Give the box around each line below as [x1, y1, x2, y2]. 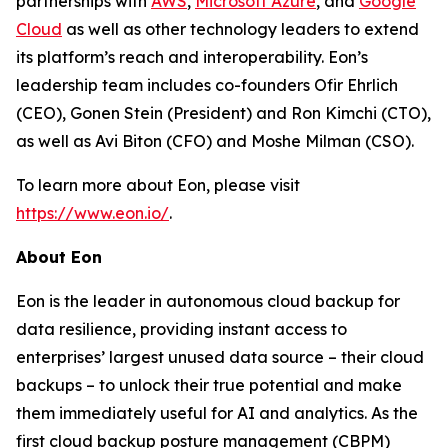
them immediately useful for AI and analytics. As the [16, 403, 418, 423]
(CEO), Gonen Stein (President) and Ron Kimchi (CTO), [16, 103, 431, 123]
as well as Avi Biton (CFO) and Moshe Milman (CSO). [16, 131, 414, 151]
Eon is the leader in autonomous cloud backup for [16, 291, 400, 311]
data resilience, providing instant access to [16, 319, 347, 339]
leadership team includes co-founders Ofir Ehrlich [16, 75, 398, 95]
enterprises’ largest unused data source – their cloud [16, 347, 424, 367]
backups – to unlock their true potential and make [16, 375, 402, 395]
